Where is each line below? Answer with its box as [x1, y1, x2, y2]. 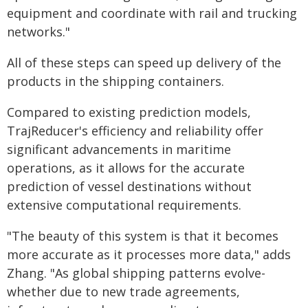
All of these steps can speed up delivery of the [7, 54, 281, 71]
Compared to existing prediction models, [7, 104, 251, 120]
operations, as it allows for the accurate [7, 159, 245, 176]
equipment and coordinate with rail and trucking [7, 5, 297, 21]
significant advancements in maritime [7, 141, 231, 157]
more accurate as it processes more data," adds [7, 246, 291, 263]
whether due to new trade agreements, [7, 283, 240, 300]
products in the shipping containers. [7, 73, 224, 89]
